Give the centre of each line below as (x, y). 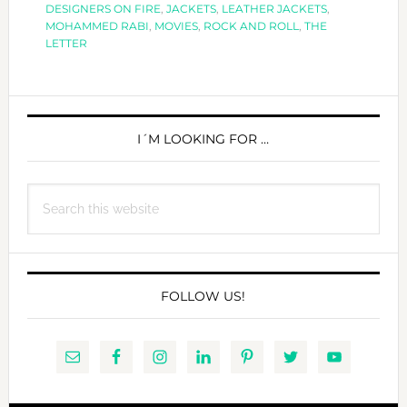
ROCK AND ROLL (251, 26)
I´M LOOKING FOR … (203, 139)
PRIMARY (74, 112)
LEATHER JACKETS (274, 9)
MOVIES (176, 26)
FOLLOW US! (203, 297)
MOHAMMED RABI (97, 26)
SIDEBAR (71, 144)
